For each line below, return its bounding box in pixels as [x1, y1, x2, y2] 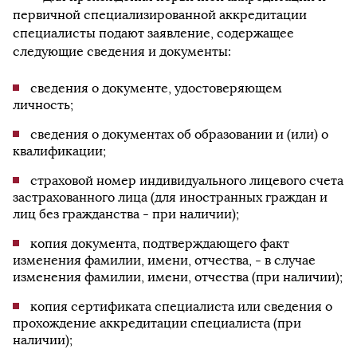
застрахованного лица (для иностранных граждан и [13, 190, 328, 205]
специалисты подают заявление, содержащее [13, 25, 294, 41]
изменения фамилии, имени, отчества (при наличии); [13, 269, 343, 284]
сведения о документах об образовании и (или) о [30, 127, 328, 142]
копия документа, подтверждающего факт [30, 236, 289, 251]
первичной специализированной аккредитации [13, 7, 307, 22]
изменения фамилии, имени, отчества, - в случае [13, 253, 316, 268]
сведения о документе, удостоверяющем [30, 80, 282, 96]
